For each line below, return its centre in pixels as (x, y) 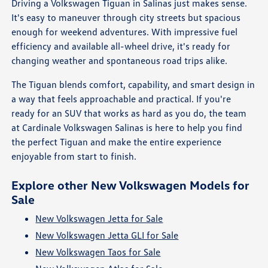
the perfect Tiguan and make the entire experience (117, 141)
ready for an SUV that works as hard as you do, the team (129, 113)
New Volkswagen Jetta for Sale (99, 218)
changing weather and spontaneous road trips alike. (120, 60)
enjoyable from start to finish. (74, 156)
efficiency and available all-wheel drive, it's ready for (121, 46)
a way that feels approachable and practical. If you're (121, 98)
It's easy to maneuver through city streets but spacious (126, 17)
